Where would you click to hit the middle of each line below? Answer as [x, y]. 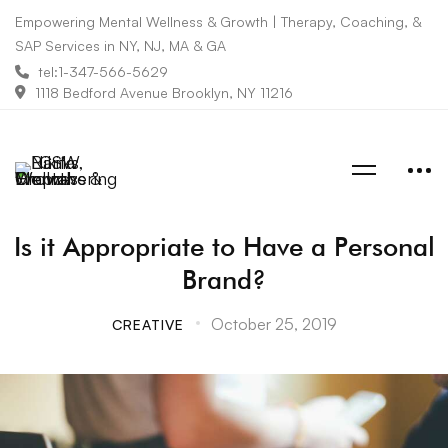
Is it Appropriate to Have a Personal [224, 247]
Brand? [224, 280]
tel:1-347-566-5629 [103, 71]
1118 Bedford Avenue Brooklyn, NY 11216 [164, 92]
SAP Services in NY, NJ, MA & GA [120, 45]
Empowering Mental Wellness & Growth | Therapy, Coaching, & [218, 21]
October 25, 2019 [273, 324]
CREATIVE [147, 325]
